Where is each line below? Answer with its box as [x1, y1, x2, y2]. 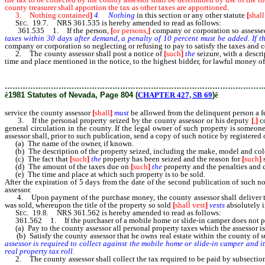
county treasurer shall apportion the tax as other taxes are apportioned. [5, 3, 229, 12]
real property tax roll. [5, 247, 75, 256]
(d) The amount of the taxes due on [5, 162, 131, 171]
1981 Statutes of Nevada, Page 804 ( [8, 91, 138, 99]
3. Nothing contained [5, 11, 90, 20]
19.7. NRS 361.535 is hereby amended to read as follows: [28, 18, 221, 27]
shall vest [175, 201, 205, 209]
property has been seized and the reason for [101, 154, 242, 163]
